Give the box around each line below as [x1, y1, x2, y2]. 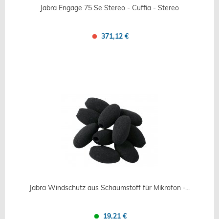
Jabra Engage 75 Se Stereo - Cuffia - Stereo [40, 3, 179, 12]
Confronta [76, 50, 110, 59]
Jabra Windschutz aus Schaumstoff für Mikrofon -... [29, 183, 190, 193]
